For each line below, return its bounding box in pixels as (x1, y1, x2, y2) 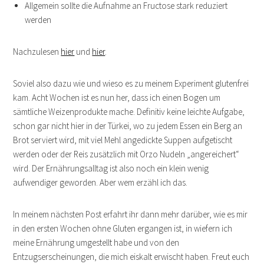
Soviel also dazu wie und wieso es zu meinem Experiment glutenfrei (13, 77, 249, 89)
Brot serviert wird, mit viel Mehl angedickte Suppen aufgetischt (13, 134, 233, 146)
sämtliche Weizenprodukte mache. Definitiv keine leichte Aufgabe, (13, 105, 245, 117)
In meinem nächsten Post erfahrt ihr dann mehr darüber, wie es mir (13, 208, 248, 220)
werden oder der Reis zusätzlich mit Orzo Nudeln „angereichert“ (13, 148, 240, 160)
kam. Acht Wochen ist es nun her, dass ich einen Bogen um (13, 91, 221, 103)
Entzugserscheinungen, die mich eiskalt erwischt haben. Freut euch (13, 250, 250, 262)
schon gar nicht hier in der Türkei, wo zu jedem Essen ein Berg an (13, 120, 243, 131)
